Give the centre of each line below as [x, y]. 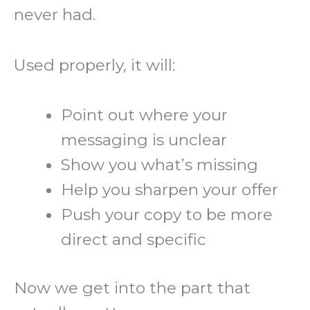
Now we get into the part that [132, 288]
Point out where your [145, 115]
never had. [55, 15]
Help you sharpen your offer [170, 190]
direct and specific [134, 240]
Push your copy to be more [167, 215]
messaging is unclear [144, 140]
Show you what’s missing [160, 165]
